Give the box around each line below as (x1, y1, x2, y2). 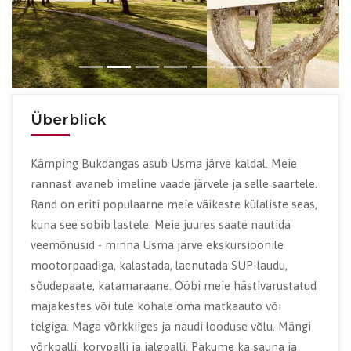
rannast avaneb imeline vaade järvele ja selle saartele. (30, 177, 317, 191)
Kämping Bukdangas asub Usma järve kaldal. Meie (30, 157, 297, 171)
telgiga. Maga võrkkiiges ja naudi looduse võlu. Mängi (30, 320, 311, 334)
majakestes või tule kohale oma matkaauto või (30, 299, 281, 313)
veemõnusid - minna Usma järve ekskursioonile (30, 238, 284, 252)
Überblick (30, 110, 106, 129)
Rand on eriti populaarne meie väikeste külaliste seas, (30, 197, 317, 212)
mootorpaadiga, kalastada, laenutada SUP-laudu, (30, 259, 288, 273)
